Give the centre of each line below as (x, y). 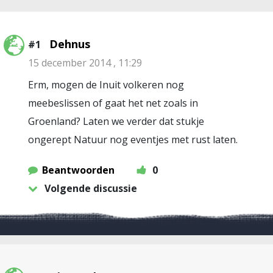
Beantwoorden (78, 170)
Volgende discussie (91, 188)
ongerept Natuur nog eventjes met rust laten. (133, 140)
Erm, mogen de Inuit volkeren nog (106, 85)
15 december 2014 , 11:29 (85, 63)
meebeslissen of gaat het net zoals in (113, 103)
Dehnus (70, 44)
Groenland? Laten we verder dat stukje (116, 121)
